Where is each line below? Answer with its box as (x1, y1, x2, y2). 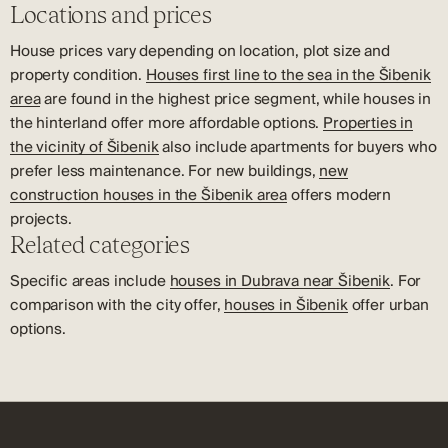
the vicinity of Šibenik (10, 135, 159, 159)
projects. (10, 207, 72, 231)
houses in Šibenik (224, 293, 348, 317)
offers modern (287, 183, 392, 207)
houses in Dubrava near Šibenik (169, 269, 391, 293)
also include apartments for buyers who (158, 135, 437, 159)
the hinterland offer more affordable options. (10, 111, 324, 135)
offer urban (347, 293, 429, 317)
